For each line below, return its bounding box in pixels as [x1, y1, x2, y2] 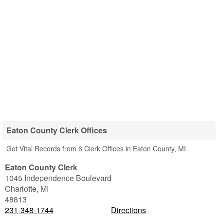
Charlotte [5, 183, 36, 194]
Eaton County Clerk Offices [6, 125, 107, 136]
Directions [111, 204, 146, 216]
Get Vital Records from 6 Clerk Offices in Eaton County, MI [6, 144, 186, 153]
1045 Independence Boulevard [5, 172, 111, 183]
